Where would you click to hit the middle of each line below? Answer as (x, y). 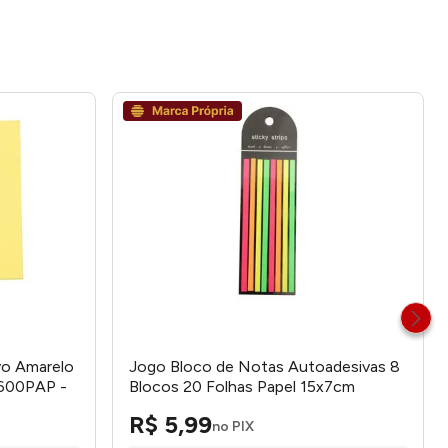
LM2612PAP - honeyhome (224, 406)
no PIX (233, 426)
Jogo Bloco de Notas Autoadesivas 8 (264, 366)
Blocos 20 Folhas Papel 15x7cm (242, 386)
